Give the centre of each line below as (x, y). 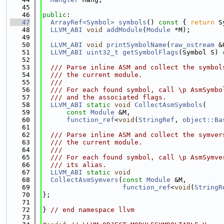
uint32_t (102, 52)
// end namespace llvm (92, 210)
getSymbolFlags (150, 52)
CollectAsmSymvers (84, 180)
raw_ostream (192, 45)
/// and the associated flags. (104, 97)
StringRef (156, 120)
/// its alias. (74, 165)
